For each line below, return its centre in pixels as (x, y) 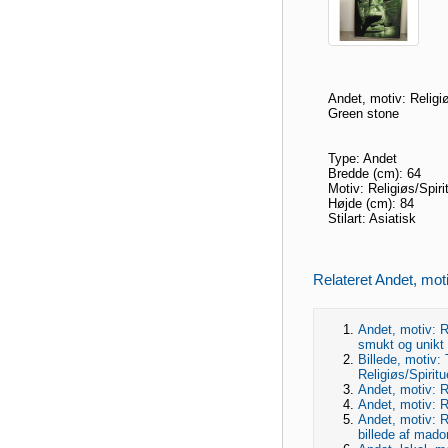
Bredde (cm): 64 (374, 174)
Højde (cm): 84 (371, 204)
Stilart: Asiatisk (372, 219)
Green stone (363, 114)
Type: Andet (362, 159)
